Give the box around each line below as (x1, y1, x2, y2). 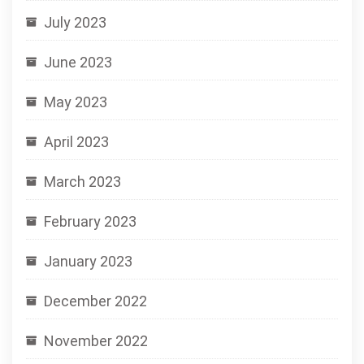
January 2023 (44, 253, 132, 270)
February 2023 (44, 213, 136, 230)
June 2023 (44, 54, 112, 71)
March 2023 (44, 173, 121, 190)
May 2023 (44, 93, 107, 110)
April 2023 (44, 133, 109, 150)
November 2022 (44, 332, 148, 349)
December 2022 (44, 292, 147, 310)
